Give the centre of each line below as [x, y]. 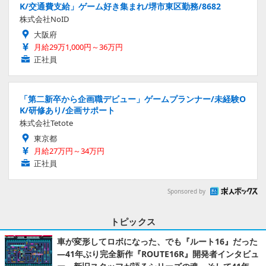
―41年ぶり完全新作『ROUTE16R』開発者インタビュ [158, 254]
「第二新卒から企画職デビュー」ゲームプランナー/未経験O [133, 99]
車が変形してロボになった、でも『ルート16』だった [157, 241]
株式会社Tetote [46, 123]
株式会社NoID [44, 19]
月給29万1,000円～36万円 [78, 47]
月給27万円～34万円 [69, 151]
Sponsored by [186, 191]
